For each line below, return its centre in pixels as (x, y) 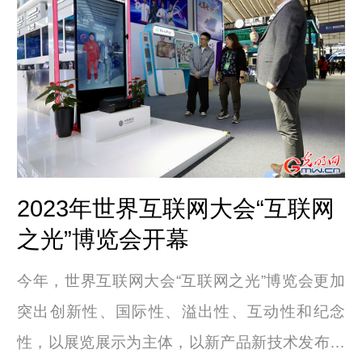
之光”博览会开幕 (103, 240)
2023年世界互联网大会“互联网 (175, 209)
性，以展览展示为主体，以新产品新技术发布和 (181, 343)
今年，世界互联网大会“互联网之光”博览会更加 (181, 281)
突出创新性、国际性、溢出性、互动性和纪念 (181, 312)
